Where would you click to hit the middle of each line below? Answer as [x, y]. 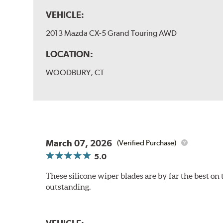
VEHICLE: [65, 14]
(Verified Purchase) [147, 143]
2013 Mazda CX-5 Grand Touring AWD [111, 33]
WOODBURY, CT [75, 72]
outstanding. [68, 186]
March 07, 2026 [79, 143]
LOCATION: [70, 54]
